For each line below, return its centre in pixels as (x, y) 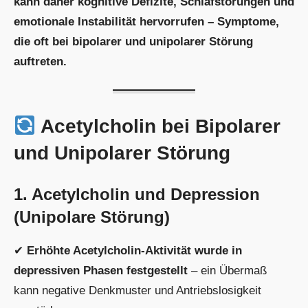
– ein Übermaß (227, 270)
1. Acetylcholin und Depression (137, 194)
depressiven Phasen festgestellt (101, 270)
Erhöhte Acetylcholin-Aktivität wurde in (134, 250)
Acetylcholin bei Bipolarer (158, 126)
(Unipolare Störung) (92, 217)
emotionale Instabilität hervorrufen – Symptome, (146, 22)
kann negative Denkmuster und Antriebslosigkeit (137, 290)
